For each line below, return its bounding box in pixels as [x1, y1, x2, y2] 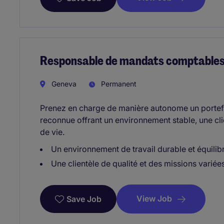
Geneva [49, 79, 76, 88]
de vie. [40, 126, 64, 137]
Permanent [99, 79, 136, 88]
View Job [136, 193, 172, 203]
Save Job [66, 193, 101, 204]
